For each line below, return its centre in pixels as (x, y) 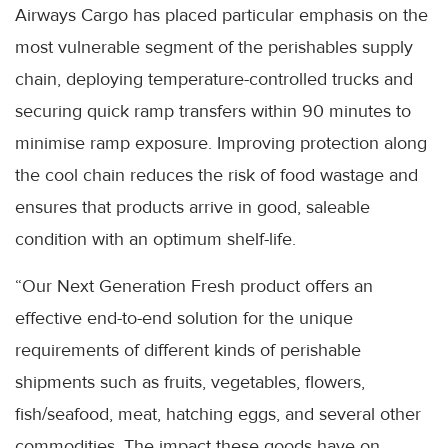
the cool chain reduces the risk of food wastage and (216, 175)
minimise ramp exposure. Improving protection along (221, 143)
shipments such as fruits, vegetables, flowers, (190, 382)
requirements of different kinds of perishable (188, 350)
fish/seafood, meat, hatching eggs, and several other (218, 414)
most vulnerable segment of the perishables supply (214, 47)
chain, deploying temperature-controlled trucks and (214, 79)
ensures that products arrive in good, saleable (192, 207)
